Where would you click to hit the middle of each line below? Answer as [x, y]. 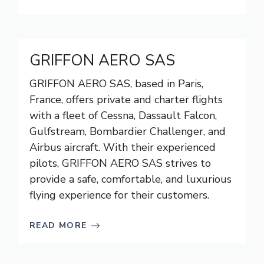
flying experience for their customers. [119, 195]
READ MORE [58, 225]
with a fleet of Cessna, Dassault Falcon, [123, 115]
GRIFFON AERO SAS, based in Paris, [116, 84]
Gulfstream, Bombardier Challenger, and [128, 131]
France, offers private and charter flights [126, 100]
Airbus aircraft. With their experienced [123, 147]
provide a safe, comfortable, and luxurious [131, 179]
